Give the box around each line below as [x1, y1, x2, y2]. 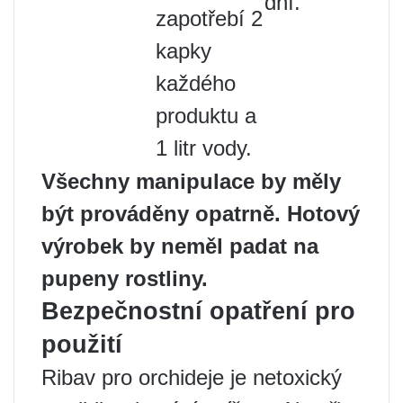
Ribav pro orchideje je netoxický [41, 364, 342, 390]
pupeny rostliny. [41, 265, 208, 291]
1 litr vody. [156, 135, 252, 160]
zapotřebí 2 [156, 5, 263, 31]
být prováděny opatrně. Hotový [41, 201, 360, 226]
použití [41, 330, 122, 358]
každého [156, 70, 236, 95]
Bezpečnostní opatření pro [41, 297, 355, 325]
